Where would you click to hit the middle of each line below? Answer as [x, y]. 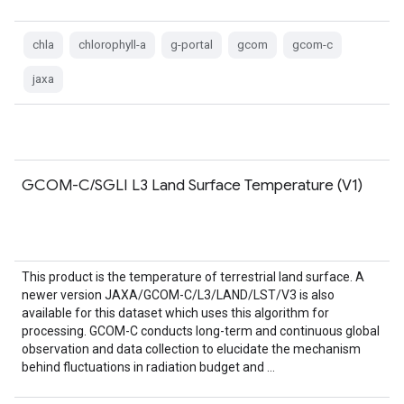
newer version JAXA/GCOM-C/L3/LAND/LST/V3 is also [178, 295]
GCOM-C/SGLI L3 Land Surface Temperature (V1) [192, 185]
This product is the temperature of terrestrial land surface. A [193, 277]
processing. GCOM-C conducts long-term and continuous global [201, 331]
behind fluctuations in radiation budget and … [148, 367]
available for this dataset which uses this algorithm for [175, 313]
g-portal [192, 45]
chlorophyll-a [112, 45]
